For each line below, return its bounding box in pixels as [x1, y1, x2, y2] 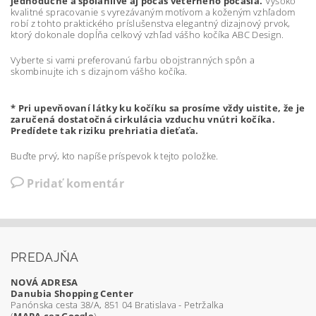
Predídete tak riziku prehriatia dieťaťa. [11, 124, 199, 138]
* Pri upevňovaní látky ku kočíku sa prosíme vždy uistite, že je [11, 102, 305, 115]
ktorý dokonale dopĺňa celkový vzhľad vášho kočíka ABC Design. [11, 28, 284, 42]
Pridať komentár [27, 176, 125, 192]
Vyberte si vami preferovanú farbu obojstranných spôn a [11, 54, 255, 67]
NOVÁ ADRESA [11, 276, 78, 289]
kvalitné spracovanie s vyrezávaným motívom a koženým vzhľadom [11, 6, 296, 19]
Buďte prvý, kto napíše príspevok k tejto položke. [11, 150, 219, 163]
